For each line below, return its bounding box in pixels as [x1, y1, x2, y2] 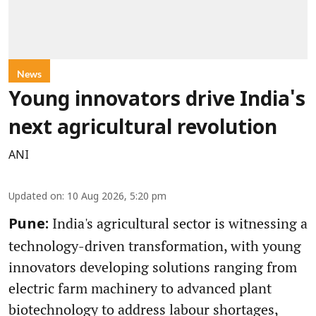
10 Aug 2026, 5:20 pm [67, 191, 166, 204]
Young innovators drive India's [8, 89, 305, 114]
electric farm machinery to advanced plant [8, 279, 272, 298]
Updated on [8, 191, 62, 204]
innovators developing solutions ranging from [8, 257, 297, 277]
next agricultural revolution [8, 117, 277, 142]
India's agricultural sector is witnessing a [49, 214, 308, 233]
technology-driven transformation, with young [8, 236, 301, 256]
